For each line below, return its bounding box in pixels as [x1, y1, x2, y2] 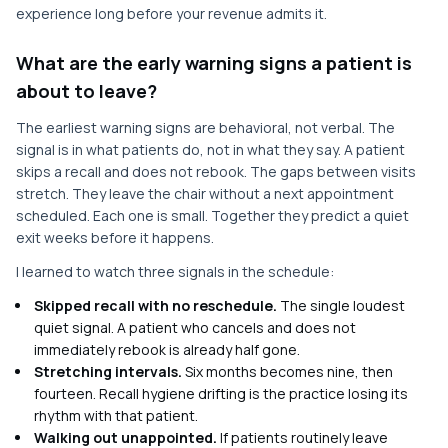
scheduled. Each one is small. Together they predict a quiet [16, 206, 409, 225]
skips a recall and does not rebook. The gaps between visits [16, 162, 416, 181]
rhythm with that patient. [34, 406, 198, 425]
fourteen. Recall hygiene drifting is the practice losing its [34, 384, 408, 403]
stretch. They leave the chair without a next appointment [16, 184, 394, 203]
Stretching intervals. [34, 362, 182, 381]
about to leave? [16, 79, 157, 103]
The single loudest [277, 296, 405, 315]
